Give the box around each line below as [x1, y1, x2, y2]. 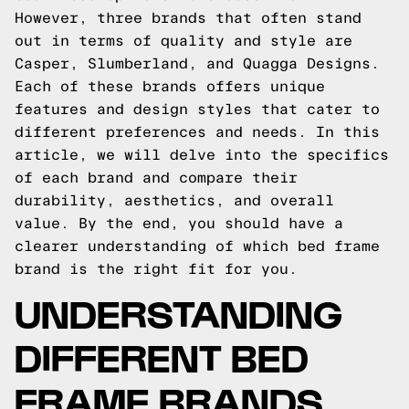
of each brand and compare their [15, 170, 298, 185]
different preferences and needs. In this [15, 124, 380, 140]
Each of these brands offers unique [15, 79, 325, 94]
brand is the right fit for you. [15, 261, 298, 277]
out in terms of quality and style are [15, 33, 352, 48]
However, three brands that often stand [15, 10, 362, 26]
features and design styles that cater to [15, 101, 380, 117]
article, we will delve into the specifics [15, 147, 389, 163]
